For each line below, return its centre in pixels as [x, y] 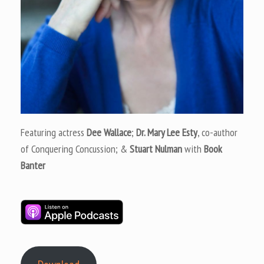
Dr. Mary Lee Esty [167, 133]
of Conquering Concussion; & [75, 149]
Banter [33, 166]
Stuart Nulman [156, 149]
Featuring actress [54, 133]
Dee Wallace [109, 133]
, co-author [217, 133]
